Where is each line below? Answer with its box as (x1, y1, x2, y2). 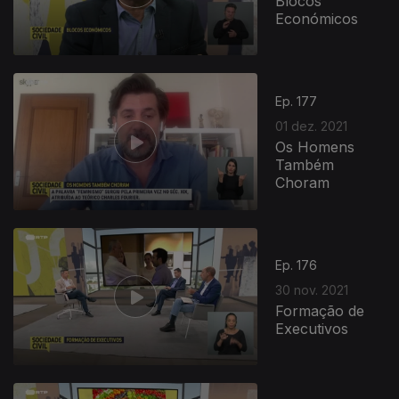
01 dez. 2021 (275, 118, 348, 134)
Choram (275, 173, 330, 191)
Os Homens (275, 137, 355, 156)
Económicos (275, 9, 359, 28)
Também (275, 155, 335, 174)
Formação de (275, 301, 365, 320)
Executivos (275, 319, 349, 338)
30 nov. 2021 (275, 281, 349, 297)
